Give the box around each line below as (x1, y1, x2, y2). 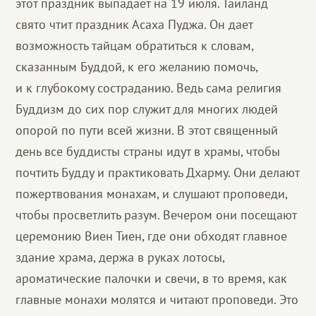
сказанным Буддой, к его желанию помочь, (16, 59, 258, 75)
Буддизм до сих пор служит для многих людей (16, 101, 279, 117)
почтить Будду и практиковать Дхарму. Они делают (16, 164, 300, 181)
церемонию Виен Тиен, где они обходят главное (16, 228, 288, 244)
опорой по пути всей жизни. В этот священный (16, 122, 279, 138)
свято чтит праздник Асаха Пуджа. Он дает (16, 16, 253, 32)
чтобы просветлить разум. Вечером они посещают (16, 207, 297, 223)
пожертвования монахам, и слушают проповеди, (16, 186, 288, 202)
